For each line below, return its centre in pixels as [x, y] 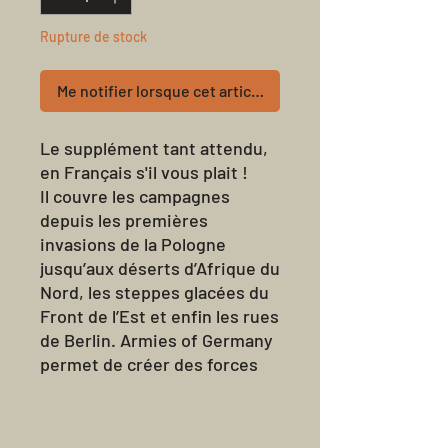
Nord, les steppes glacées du [154, 292]
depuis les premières [124, 220]
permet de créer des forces [149, 364]
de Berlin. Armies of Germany [156, 340]
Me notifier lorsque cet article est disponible [211, 90]
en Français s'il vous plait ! [144, 172]
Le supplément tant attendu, [154, 148]
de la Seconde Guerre [125, 412]
